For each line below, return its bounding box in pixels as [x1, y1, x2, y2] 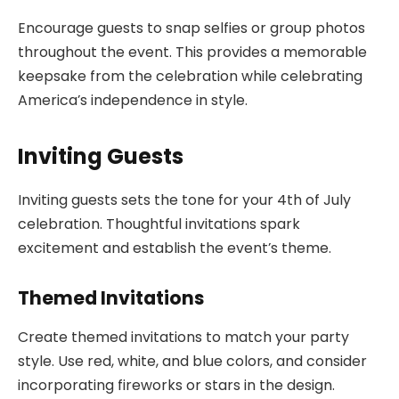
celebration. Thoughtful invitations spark [18, 214, 300, 235]
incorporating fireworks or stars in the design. [18, 375, 335, 396]
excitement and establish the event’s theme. [18, 238, 331, 259]
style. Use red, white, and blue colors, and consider [18, 351, 367, 372]
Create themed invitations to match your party [18, 327, 349, 348]
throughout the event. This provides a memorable [18, 41, 367, 62]
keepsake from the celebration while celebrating [18, 65, 362, 86]
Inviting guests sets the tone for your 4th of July [18, 190, 351, 211]
